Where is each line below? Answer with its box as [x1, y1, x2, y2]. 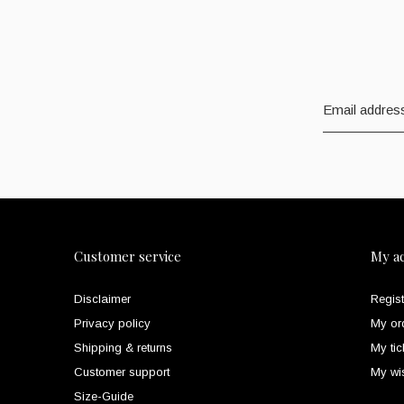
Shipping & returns [74, 341, 172, 355]
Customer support [74, 365, 170, 380]
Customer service [74, 247, 181, 266]
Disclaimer [74, 292, 131, 307]
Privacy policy [74, 317, 151, 331]
